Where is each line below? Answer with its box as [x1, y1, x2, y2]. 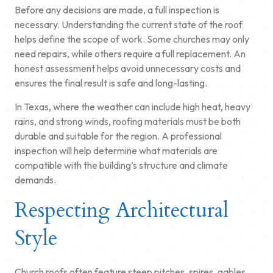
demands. [15, 173, 56, 186]
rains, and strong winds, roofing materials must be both [15, 115, 241, 127]
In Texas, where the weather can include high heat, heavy [15, 100, 250, 113]
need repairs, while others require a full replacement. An [15, 47, 246, 60]
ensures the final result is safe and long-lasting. [15, 76, 207, 89]
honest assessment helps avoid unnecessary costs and [15, 62, 241, 74]
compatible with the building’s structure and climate [15, 158, 228, 171]
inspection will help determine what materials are [15, 144, 218, 157]
